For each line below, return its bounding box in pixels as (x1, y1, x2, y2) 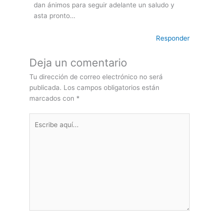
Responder (156, 34, 190, 43)
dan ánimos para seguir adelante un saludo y (34, 1, 175, 9)
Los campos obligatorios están (64, 83, 159, 91)
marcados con (29, 94, 76, 102)
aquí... (29, 125, 48, 133)
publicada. (29, 83, 62, 91)
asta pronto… (34, 12, 76, 20)
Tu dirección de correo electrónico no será (29, 72, 163, 81)
